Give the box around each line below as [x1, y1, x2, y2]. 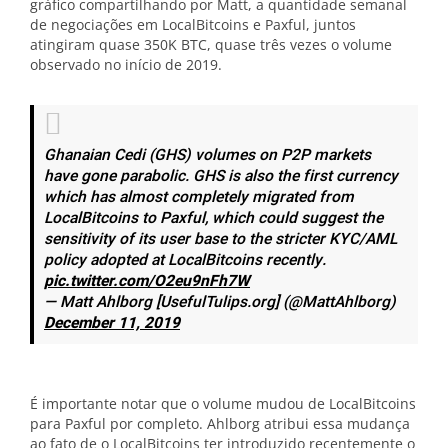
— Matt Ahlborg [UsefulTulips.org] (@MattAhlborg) [44, 291, 396, 314]
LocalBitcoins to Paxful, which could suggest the [44, 207, 383, 230]
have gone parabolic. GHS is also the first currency [44, 165, 398, 188]
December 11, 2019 [44, 312, 180, 335]
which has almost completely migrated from [44, 186, 354, 209]
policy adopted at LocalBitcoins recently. [44, 249, 326, 272]
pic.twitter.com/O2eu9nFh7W [44, 270, 250, 293]
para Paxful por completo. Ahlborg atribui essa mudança [30, 414, 410, 433]
